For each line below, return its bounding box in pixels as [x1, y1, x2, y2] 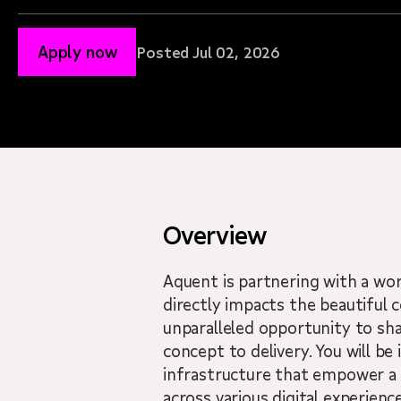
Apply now [38, 41, 117, 63]
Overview [163, 218, 267, 252]
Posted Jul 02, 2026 [136, 41, 280, 63]
